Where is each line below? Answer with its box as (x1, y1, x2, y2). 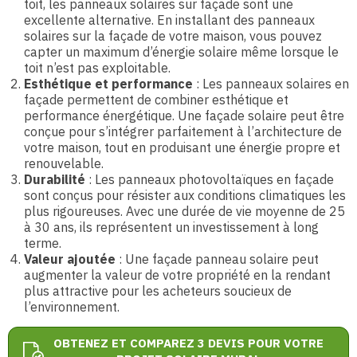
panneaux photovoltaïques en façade (118, 171, 334, 187)
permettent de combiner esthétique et (64, 92, 288, 108)
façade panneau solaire (152, 251, 288, 267)
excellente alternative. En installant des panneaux (24, 12, 315, 28)
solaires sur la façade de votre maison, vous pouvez (24, 28, 322, 44)
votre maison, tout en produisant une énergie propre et (24, 139, 340, 155)
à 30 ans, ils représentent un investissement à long (24, 219, 319, 235)
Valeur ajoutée (24, 251, 116, 267)
